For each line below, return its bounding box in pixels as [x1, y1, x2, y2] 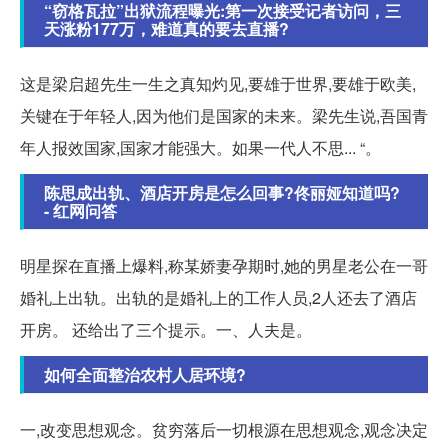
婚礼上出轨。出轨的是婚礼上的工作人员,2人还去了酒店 [20, 285, 417, 309]
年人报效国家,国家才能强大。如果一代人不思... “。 [20, 135, 381, 159]
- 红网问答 [44, 198, 117, 222]
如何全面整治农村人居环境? [44, 362, 246, 386]
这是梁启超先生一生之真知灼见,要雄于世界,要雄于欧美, [20, 71, 416, 95]
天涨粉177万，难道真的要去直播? [44, 16, 289, 40]
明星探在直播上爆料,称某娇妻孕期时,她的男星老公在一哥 [20, 253, 428, 277]
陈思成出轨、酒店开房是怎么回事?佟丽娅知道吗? [44, 180, 400, 204]
